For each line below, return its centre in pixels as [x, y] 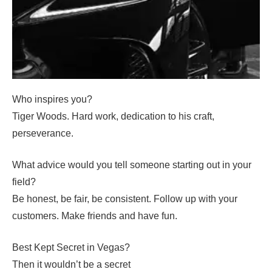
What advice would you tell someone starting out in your [132, 165]
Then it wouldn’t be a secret [71, 265]
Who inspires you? [52, 100]
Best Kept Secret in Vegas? [71, 248]
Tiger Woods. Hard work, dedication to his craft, [113, 117]
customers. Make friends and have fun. [95, 216]
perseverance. [43, 134]
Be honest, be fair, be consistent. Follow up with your [125, 199]
